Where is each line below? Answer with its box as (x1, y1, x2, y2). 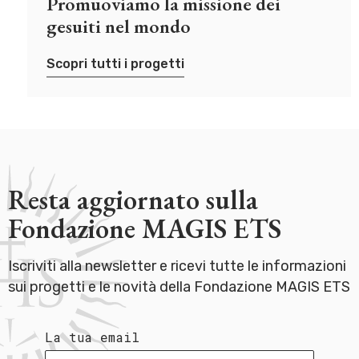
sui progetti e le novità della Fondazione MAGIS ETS (8, 277, 350, 296)
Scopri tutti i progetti (46, 55, 184, 71)
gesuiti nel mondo (46, 13, 191, 38)
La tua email (45, 328, 139, 345)
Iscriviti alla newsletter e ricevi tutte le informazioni (8, 256, 346, 275)
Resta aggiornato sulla (8, 181, 258, 217)
